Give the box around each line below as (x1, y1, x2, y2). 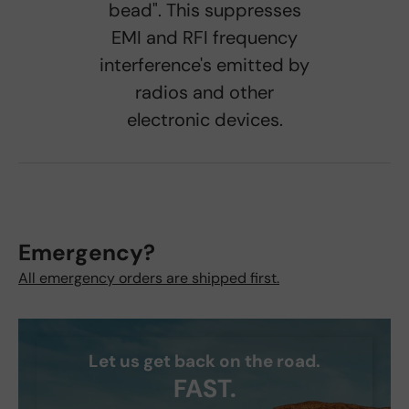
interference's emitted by (100, 53, 309, 78)
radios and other (135, 80, 274, 105)
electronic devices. (126, 108, 283, 132)
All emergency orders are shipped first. (18, 267, 279, 288)
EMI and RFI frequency (111, 26, 298, 50)
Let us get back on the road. (89, 350, 320, 373)
